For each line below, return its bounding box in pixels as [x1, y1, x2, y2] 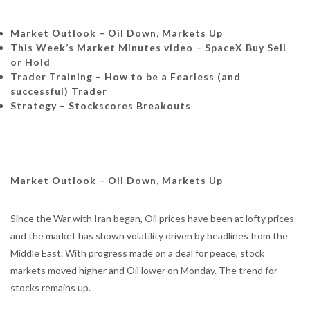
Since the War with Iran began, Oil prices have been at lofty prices [10, 212, 294, 224]
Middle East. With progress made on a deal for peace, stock [10, 247, 264, 259]
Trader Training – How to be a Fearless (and [10, 71, 241, 82]
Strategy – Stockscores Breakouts [10, 100, 191, 111]
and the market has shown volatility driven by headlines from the [10, 230, 288, 241]
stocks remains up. [10, 282, 91, 293]
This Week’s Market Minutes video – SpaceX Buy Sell [10, 42, 286, 53]
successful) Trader [10, 85, 107, 97]
